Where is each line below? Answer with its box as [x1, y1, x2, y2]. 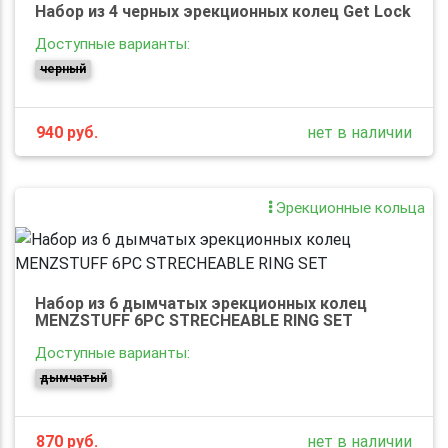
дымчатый [39, 369, 107, 385]
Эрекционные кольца [272, 197, 425, 217]
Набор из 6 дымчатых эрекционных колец [35, 292, 367, 313]
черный [39, 60, 86, 76]
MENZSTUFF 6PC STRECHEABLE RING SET [35, 309, 353, 330]
